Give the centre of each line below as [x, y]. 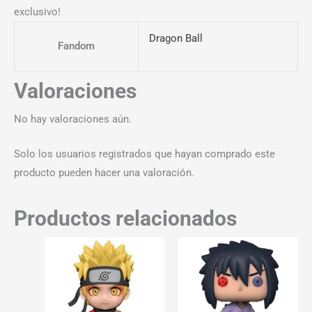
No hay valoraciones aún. [73, 119]
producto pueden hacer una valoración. [104, 173]
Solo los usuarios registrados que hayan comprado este [145, 154]
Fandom [76, 46]
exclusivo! [37, 11]
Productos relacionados [125, 218]
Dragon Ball [175, 38]
